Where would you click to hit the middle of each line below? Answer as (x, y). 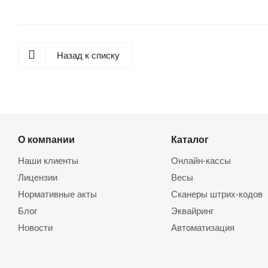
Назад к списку (88, 55)
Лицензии (38, 177)
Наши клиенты (48, 161)
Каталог (190, 139)
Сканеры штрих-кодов (217, 194)
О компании (46, 139)
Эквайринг (192, 211)
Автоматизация (202, 228)
